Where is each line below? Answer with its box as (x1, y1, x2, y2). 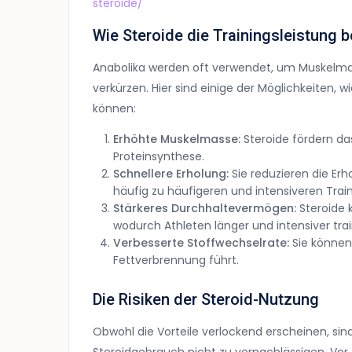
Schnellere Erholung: (113, 166, 229, 182)
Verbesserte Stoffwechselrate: (113, 235, 289, 251)
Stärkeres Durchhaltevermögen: (113, 200, 296, 217)
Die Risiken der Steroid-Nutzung (93, 290, 319, 310)
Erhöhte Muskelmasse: (113, 131, 240, 148)
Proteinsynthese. (113, 148, 204, 165)
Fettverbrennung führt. (113, 252, 239, 269)
